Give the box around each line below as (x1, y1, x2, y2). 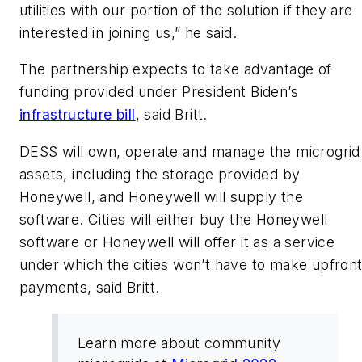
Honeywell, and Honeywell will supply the (19, 187, 303, 205)
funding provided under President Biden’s (19, 83, 298, 101)
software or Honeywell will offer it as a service (19, 233, 335, 250)
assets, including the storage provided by (19, 165, 301, 183)
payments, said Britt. (19, 278, 160, 296)
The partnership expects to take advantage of (19, 61, 332, 78)
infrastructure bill (19, 106, 136, 124)
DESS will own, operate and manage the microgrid (19, 142, 360, 160)
